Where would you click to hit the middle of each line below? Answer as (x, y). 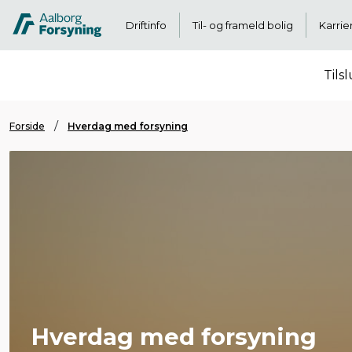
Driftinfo (146, 25)
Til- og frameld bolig (242, 25)
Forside (27, 126)
